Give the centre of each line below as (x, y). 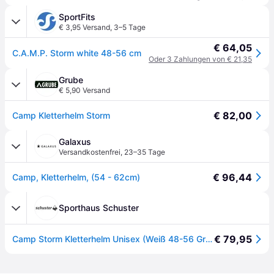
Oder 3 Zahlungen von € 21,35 (200, 59)
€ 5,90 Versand (84, 90)
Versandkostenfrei (90, 152)
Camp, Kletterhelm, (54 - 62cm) (76, 177)
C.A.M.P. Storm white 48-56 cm (77, 53)
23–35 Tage (145, 152)
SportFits (77, 17)
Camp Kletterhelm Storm (61, 115)
